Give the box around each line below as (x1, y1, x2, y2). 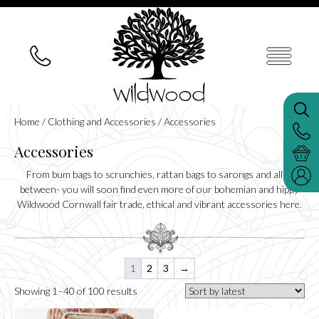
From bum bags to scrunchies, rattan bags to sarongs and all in (26, 168, 293, 180)
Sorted (137, 284, 165, 297)
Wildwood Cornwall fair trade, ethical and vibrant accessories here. (17, 198, 302, 210)
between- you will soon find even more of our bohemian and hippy (20, 183, 299, 195)
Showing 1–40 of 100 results (14, 285, 137, 298)
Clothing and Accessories (48, 115, 156, 127)
